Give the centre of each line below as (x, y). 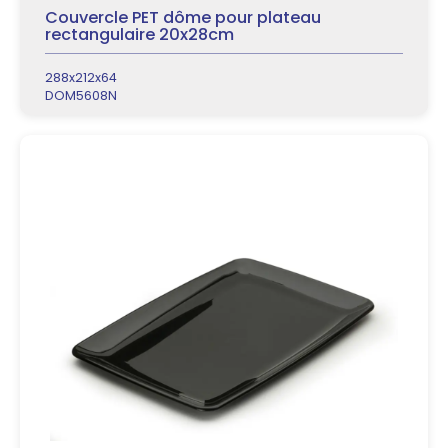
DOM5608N (81, 95)
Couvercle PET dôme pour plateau (183, 17)
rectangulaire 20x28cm (139, 34)
